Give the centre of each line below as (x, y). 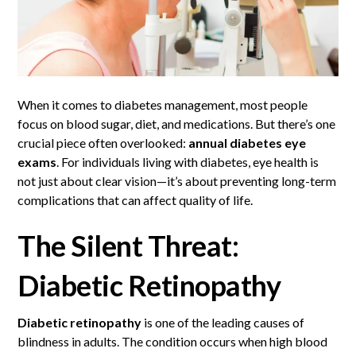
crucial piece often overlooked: (103, 143)
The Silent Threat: (128, 246)
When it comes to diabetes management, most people (163, 105)
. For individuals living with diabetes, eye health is (188, 162)
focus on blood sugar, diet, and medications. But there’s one (177, 124)
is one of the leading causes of (223, 323)
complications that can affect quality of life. (135, 200)
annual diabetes (237, 143)
